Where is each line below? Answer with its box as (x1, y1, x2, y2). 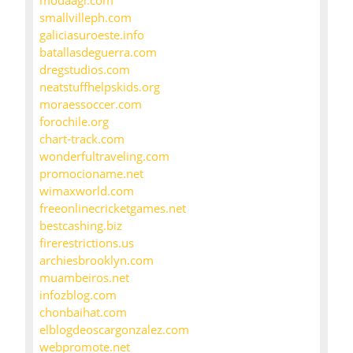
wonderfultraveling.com (39, 148, 169, 165)
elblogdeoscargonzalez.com (39, 321, 189, 338)
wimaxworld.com (39, 183, 134, 199)
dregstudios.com (39, 61, 130, 78)
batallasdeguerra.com (39, 44, 157, 61)
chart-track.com (39, 131, 124, 147)
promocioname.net (39, 165, 143, 182)
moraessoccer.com (39, 96, 142, 113)
